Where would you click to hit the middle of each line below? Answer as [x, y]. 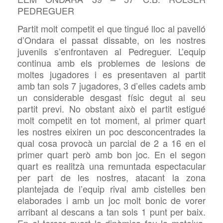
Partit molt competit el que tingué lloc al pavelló [111, 29]
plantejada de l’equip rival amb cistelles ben [111, 189]
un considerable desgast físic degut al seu [111, 97]
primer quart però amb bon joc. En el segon [111, 155]
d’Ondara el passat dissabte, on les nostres [111, 40]
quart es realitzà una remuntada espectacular [111, 166]
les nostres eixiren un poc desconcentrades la [111, 132]
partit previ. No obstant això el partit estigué [111, 109]
